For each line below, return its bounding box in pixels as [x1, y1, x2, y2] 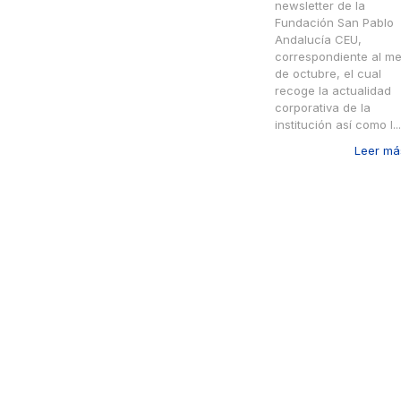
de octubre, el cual [275, 66, 381, 81]
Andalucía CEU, [275, 32, 362, 47]
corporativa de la [275, 100, 371, 115]
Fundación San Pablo [275, 15, 394, 30]
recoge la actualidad [275, 83, 391, 98]
